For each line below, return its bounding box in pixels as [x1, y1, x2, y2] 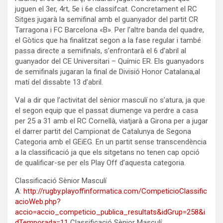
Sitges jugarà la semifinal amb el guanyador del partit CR [15, 14, 198, 24]
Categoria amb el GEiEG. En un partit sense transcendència [15, 137, 207, 146]
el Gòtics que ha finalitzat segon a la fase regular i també [15, 35, 201, 45]
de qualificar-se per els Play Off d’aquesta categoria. [15, 158, 186, 167]
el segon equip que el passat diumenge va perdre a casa [15, 106, 198, 115]
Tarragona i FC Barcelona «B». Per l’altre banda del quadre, [15, 25, 204, 34]
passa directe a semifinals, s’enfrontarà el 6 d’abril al [15, 46, 186, 55]
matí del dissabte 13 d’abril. [15, 77, 103, 87]
